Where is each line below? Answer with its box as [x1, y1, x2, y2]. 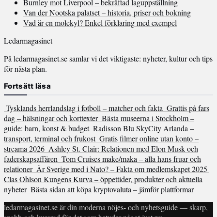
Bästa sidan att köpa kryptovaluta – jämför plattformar [31, 184, 194, 195]
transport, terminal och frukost [4, 133, 95, 144]
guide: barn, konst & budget [4, 123, 89, 134]
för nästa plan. [4, 63, 47, 74]
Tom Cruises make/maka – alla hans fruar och [62, 154, 201, 164]
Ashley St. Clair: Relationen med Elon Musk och [48, 143, 198, 154]
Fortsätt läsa [4, 81, 51, 91]
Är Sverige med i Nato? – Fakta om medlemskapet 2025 [36, 164, 207, 174]
